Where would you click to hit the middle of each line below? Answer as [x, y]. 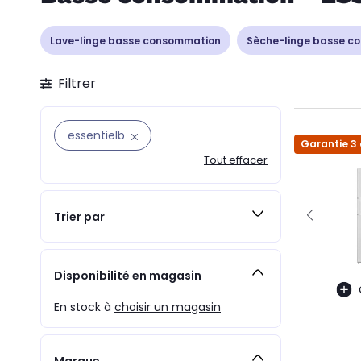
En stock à [84, 307]
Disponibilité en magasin [128, 275]
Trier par [79, 216]
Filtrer [77, 83]
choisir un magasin [168, 307]
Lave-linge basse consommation [135, 40]
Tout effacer [236, 160]
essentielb [96, 135]
